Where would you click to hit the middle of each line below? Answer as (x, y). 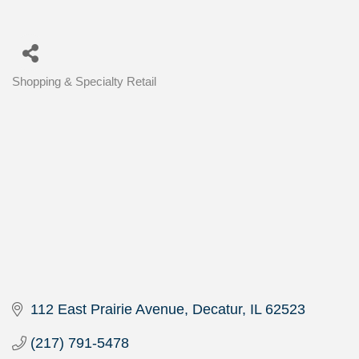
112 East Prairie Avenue (107, 310)
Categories (39, 91)
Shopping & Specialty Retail (84, 82)
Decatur (217, 310)
